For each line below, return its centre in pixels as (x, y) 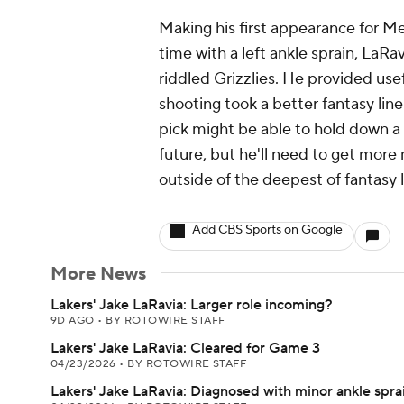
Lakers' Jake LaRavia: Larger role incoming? (192, 305)
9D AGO (74, 321)
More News (98, 274)
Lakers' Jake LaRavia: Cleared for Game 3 (185, 348)
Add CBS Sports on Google (267, 230)
